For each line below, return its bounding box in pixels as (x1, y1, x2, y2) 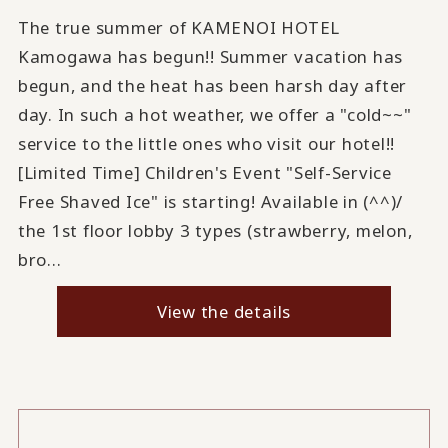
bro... (17, 248, 62, 272)
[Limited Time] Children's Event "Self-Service (17, 161, 392, 185)
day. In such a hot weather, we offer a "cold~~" (17, 103, 412, 127)
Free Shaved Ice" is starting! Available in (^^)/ (17, 190, 404, 214)
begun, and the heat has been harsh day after (17, 74, 408, 98)
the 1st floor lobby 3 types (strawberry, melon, (17, 219, 413, 243)
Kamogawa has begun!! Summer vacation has (17, 45, 404, 69)
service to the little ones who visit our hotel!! (17, 132, 396, 156)
